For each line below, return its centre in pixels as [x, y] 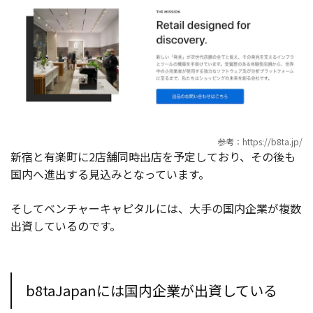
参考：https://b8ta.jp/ [260, 141]
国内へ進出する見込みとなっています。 [110, 174]
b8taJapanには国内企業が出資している [152, 290]
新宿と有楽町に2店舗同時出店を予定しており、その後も [153, 156]
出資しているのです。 [66, 225]
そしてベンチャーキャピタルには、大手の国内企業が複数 [156, 208]
